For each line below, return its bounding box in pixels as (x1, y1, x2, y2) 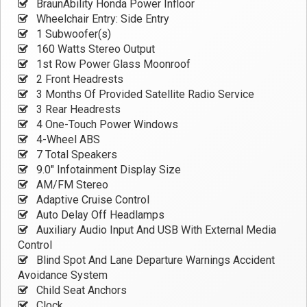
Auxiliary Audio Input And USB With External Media (34, 223, 276, 237)
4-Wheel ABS (34, 133, 100, 147)
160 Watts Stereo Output (34, 42, 155, 56)
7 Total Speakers (34, 148, 117, 162)
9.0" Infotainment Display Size (34, 163, 181, 177)
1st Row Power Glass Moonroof (34, 58, 191, 71)
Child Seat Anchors (34, 284, 127, 297)
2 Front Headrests (34, 73, 123, 86)
